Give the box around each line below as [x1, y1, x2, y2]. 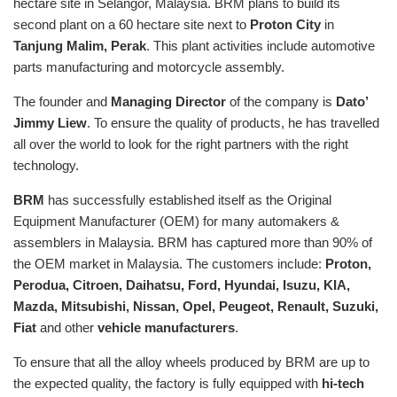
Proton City [250, 17, 321, 33]
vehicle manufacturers [97, 320, 235, 336]
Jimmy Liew [13, 115, 87, 131]
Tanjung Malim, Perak [13, 38, 146, 54]
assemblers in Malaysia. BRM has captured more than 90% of [13, 235, 372, 251]
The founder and [13, 94, 111, 110]
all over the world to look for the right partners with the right [13, 136, 348, 152]
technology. [13, 158, 79, 174]
